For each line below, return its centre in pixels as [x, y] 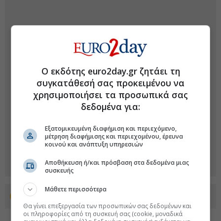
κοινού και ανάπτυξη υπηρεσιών [94, 144]
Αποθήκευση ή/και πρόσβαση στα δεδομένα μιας [117, 163]
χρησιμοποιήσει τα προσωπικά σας [110, 95]
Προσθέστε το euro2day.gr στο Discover [96, 196]
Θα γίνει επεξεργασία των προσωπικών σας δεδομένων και [108, 206]
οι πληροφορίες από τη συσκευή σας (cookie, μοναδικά [103, 214]
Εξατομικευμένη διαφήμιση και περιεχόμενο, [111, 129]
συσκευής [59, 170]
